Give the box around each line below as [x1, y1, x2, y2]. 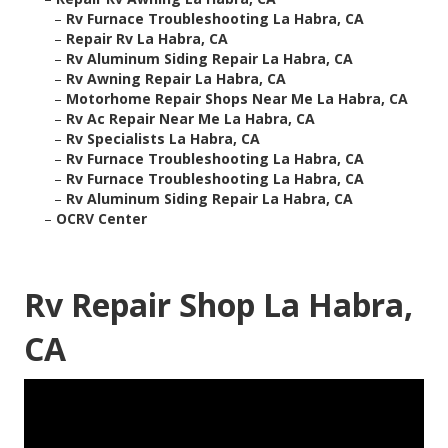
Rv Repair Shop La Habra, [24, 283, 413, 327]
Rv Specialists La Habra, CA [66, 129, 260, 149]
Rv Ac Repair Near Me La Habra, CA [66, 109, 315, 129]
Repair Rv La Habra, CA [66, 29, 228, 49]
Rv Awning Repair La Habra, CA [66, 69, 286, 89]
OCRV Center [56, 209, 147, 229]
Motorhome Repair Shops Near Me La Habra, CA [66, 89, 408, 109]
